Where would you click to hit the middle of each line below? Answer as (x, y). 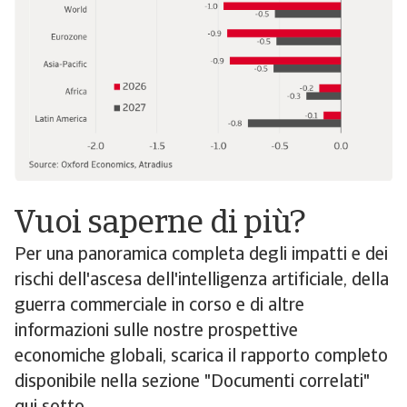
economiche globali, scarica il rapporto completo (201, 357)
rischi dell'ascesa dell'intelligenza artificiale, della (202, 281)
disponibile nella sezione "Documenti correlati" (192, 383)
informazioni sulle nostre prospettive (156, 332)
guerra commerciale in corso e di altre (159, 307)
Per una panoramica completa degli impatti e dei (201, 256)
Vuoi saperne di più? (160, 225)
